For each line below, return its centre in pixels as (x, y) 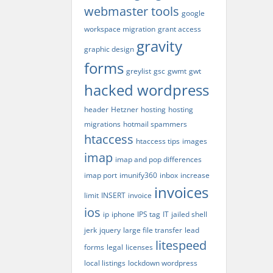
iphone (123, 214)
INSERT (113, 195)
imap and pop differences (158, 159)
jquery (110, 230)
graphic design (109, 49)
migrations (102, 124)
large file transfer (153, 230)
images (195, 141)
